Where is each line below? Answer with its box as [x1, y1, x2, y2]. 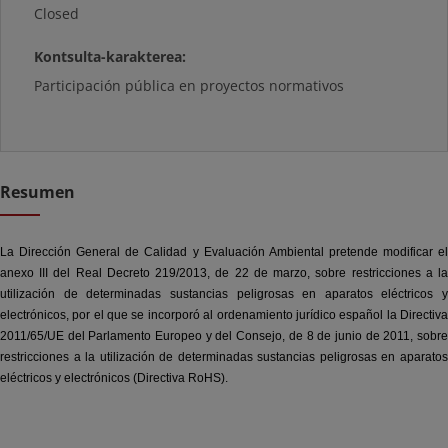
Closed [34, 4, 80, 23]
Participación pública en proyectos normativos [34, 76, 345, 95]
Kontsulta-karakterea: [34, 47, 187, 66]
